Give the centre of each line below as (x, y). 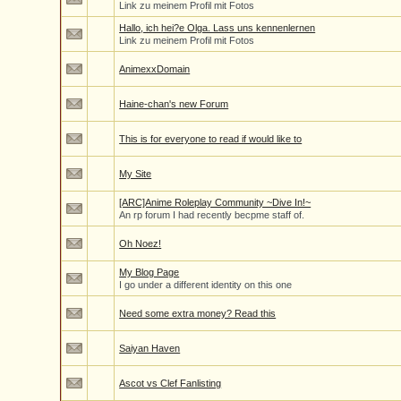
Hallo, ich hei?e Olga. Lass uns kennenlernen (218, 28)
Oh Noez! (141, 243)
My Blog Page (149, 272)
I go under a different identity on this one (206, 285)
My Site (136, 174)
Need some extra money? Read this (198, 313)
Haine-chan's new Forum (174, 104)
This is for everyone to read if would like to (211, 139)
